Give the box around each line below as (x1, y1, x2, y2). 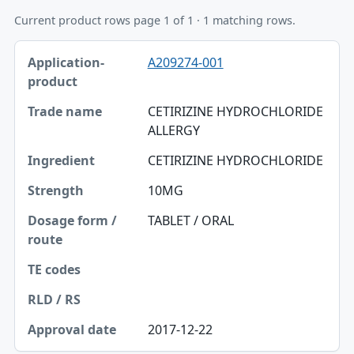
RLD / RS (30, 255, 77, 271)
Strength (30, 156, 79, 171)
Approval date (30, 288, 110, 304)
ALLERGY (147, 122, 200, 140)
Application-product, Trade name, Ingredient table (13, 40, 313, 58)
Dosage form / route (30, 189, 143, 205)
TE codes (30, 222, 78, 238)
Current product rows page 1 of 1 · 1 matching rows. (13, 12, 296, 28)
